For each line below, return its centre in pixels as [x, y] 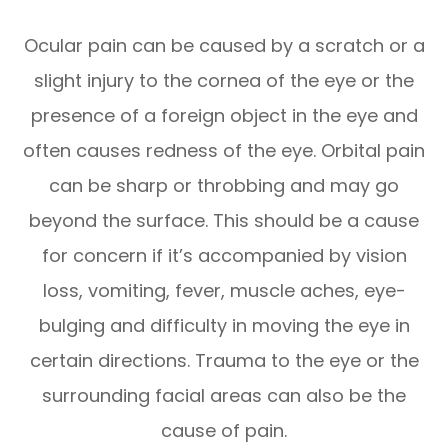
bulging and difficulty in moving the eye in [224, 326]
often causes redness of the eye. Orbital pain [224, 151]
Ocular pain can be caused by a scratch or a [224, 46]
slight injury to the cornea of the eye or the [224, 81]
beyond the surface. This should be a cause [224, 221]
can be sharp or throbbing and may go [224, 186]
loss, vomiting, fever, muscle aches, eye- [224, 291]
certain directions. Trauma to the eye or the [224, 361]
